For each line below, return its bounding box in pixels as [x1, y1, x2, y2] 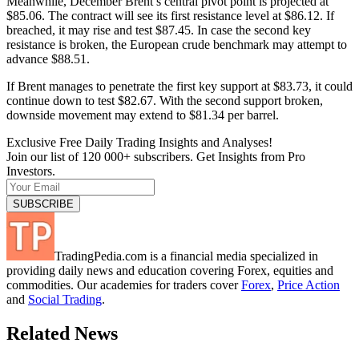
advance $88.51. [6, 52, 90, 67]
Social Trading [28, 292, 102, 307]
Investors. [6, 164, 55, 179]
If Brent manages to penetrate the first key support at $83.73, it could [6, 79, 353, 94]
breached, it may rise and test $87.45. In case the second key [6, 23, 311, 38]
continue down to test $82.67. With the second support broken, [6, 94, 323, 108]
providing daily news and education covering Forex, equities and [6, 264, 333, 278]
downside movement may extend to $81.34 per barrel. [6, 108, 279, 123]
